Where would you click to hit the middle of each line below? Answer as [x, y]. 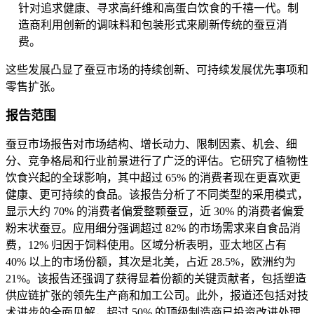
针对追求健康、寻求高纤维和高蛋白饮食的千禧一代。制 [158, 8]
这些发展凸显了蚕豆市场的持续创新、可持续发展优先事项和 [157, 70]
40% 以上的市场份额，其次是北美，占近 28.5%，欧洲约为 [151, 262]
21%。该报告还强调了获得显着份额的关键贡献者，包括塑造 [156, 279]
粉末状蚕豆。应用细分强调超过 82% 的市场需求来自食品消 [153, 228]
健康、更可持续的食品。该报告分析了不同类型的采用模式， [157, 195]
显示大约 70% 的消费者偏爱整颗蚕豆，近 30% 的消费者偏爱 [155, 212]
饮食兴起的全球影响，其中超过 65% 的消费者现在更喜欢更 [153, 178]
